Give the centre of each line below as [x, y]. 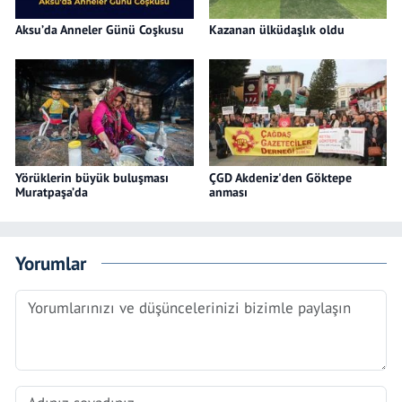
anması [228, 192]
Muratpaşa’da [52, 192]
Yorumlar [51, 263]
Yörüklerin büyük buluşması [92, 177]
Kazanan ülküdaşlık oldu [276, 29]
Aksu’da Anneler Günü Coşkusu [100, 29]
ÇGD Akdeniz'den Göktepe [280, 177]
